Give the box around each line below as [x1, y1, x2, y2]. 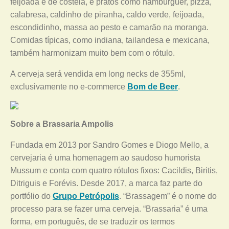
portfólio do [10, 192, 53, 200]
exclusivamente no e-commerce [10, 82, 127, 91]
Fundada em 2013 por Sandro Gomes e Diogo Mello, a [10, 141, 209, 149]
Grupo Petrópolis [53, 192, 119, 200]
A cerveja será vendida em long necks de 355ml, [10, 70, 186, 78]
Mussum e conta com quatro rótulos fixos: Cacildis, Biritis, [10, 166, 218, 175]
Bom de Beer [127, 82, 178, 91]
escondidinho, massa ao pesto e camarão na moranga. [10, 23, 209, 32]
